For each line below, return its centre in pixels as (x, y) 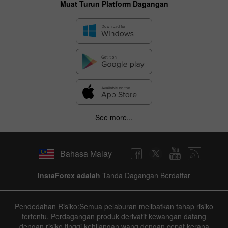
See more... (114, 117)
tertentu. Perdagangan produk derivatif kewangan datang (114, 216)
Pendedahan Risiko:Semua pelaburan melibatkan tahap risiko (114, 206)
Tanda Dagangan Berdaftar (145, 175)
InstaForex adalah (69, 175)
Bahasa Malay (86, 154)
